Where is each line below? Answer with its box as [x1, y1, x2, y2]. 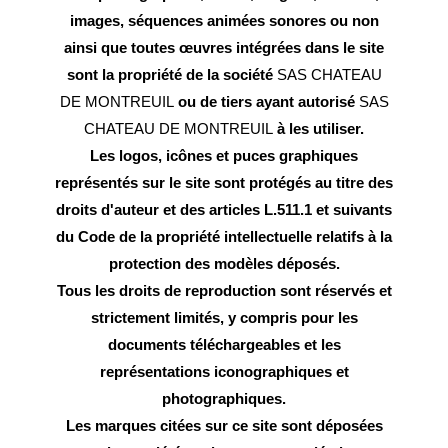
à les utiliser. [273, 120, 364, 138]
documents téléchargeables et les [107, 336, 341, 354]
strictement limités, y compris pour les [90, 309, 358, 327]
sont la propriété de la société [66, 66, 277, 84]
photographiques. [162, 390, 286, 408]
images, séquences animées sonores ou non [69, 12, 379, 30]
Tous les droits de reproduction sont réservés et [56, 282, 392, 300]
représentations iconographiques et [99, 363, 349, 381]
